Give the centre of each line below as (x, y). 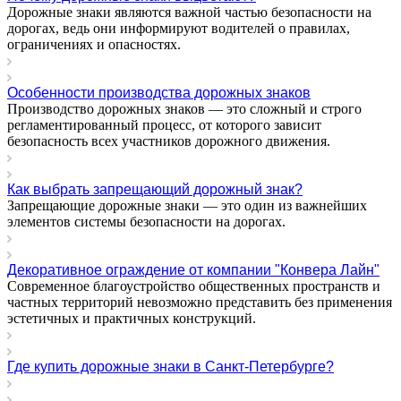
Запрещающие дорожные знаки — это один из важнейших (187, 205)
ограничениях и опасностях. (96, 44)
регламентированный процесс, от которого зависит (164, 124)
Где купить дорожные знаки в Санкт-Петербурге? (171, 366)
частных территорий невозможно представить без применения (200, 302)
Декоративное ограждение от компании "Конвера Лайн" (193, 269)
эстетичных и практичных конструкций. (132, 318)
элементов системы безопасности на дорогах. (146, 221)
